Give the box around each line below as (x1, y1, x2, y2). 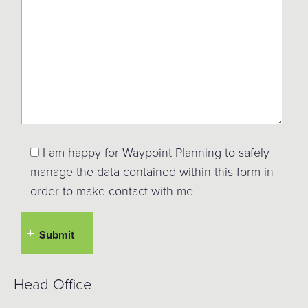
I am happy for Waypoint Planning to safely (43, 143, 269, 160)
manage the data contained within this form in (30, 162, 274, 179)
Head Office (14, 272, 91, 294)
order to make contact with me (30, 181, 193, 199)
